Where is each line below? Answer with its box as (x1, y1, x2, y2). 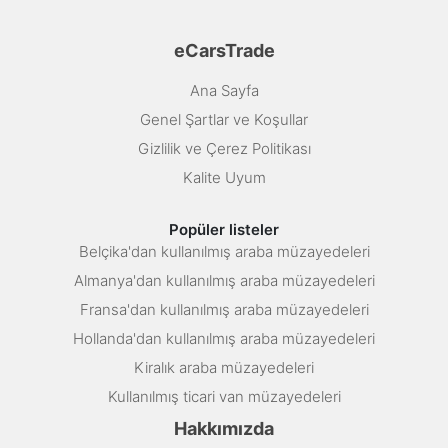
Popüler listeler (169, 219, 279, 239)
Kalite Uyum (182, 167, 266, 187)
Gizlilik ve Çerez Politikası (137, 138, 311, 158)
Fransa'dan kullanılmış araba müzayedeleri (79, 299, 369, 319)
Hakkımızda (174, 417, 274, 439)
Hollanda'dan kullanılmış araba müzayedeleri (73, 328, 375, 348)
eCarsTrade (173, 39, 275, 61)
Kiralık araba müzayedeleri (134, 357, 314, 377)
